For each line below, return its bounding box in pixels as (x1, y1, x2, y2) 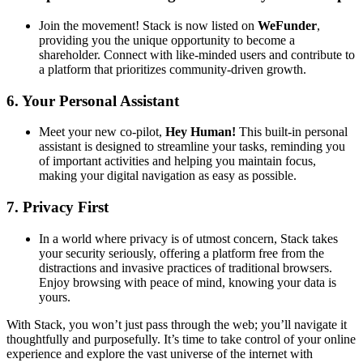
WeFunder (258, 18, 317, 32)
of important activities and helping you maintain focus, (39, 154, 316, 169)
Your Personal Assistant (22, 92, 179, 109)
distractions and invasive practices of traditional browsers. (39, 260, 332, 275)
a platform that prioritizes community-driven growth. (39, 62, 306, 76)
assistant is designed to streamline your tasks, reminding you (39, 139, 345, 154)
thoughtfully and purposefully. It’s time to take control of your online (6, 331, 356, 346)
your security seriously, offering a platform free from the (39, 246, 324, 260)
